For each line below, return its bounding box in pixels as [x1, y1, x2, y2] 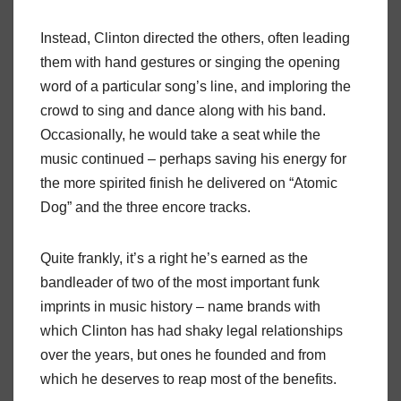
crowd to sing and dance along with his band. [40, 103, 326, 119]
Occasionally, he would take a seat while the [40, 127, 320, 143]
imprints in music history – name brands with [40, 299, 320, 315]
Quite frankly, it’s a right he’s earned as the [40, 251, 308, 267]
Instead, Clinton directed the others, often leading [40, 30, 350, 47]
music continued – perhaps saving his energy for [40, 151, 346, 167]
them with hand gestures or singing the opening [40, 55, 340, 71]
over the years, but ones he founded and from [40, 347, 326, 363]
